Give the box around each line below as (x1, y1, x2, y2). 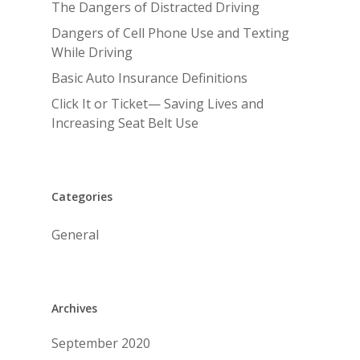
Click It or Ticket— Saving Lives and (51, 95, 264, 112)
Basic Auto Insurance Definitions (51, 69, 247, 87)
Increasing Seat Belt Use (51, 114, 198, 132)
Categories (51, 189, 112, 204)
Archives (51, 301, 97, 316)
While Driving (51, 43, 133, 61)
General (51, 226, 99, 243)
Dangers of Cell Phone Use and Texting (51, 24, 289, 42)
